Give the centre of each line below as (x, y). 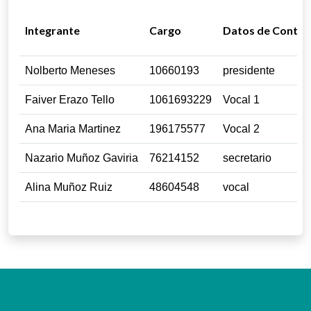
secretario (247, 158)
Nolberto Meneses (70, 70)
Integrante (52, 30)
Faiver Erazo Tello (70, 100)
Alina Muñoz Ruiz (69, 187)
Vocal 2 (241, 129)
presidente (249, 70)
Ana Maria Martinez (73, 129)
